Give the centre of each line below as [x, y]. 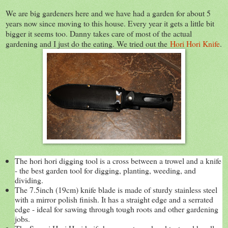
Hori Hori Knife [195, 43]
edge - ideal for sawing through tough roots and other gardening [117, 209]
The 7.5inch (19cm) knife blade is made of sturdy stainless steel [116, 189]
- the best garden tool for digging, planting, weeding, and [105, 170]
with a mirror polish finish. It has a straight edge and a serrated [114, 199]
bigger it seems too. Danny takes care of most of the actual [99, 33]
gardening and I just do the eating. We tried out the [88, 43]
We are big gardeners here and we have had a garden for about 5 [108, 13]
